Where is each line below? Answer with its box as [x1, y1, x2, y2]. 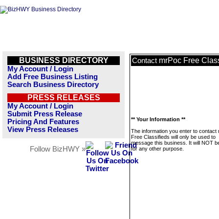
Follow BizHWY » [30, 145, 86, 153]
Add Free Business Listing [7, 73, 98, 81]
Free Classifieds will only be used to [131, 134, 216, 140]
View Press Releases [7, 126, 78, 133]
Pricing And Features [7, 118, 79, 126]
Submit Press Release [7, 110, 82, 118]
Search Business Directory [7, 81, 99, 88]
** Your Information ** [131, 116, 185, 122]
